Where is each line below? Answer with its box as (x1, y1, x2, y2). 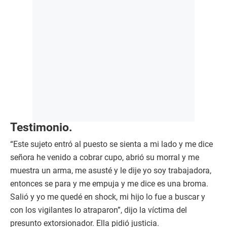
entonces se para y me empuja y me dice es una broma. (10, 179, 208, 189)
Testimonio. (10, 121, 72, 134)
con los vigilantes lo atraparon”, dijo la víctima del (10, 205, 187, 215)
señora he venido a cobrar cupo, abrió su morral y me (10, 153, 199, 163)
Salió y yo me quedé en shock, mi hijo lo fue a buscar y (10, 192, 205, 202)
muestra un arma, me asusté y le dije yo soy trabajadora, (10, 166, 211, 176)
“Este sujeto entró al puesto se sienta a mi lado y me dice (10, 139, 213, 149)
